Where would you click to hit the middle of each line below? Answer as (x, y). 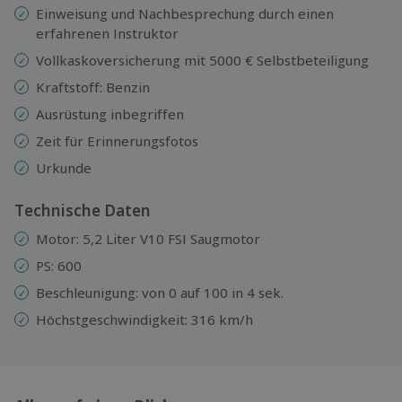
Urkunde (64, 167)
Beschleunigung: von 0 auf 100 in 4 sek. (160, 292)
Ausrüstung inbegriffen (110, 114)
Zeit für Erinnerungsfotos (117, 140)
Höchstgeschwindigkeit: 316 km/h (144, 319)
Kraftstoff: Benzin (93, 87)
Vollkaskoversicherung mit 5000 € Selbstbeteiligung (202, 60)
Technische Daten (83, 210)
